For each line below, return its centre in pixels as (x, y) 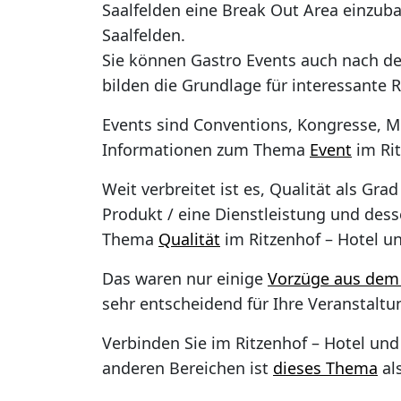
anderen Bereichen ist (188, 368)
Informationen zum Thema (206, 150)
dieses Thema (325, 368)
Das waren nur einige (185, 279)
